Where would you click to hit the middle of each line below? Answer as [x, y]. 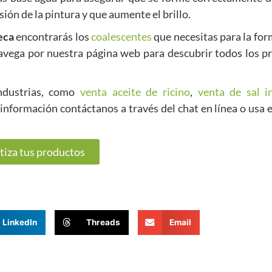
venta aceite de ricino [135, 92]
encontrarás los [53, 36]
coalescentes [121, 36]
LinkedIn [20, 223]
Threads [104, 223]
